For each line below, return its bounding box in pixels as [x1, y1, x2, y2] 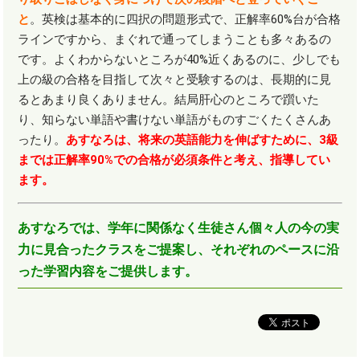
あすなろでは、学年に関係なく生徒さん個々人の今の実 [18, 220, 340, 236]
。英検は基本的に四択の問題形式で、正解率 [30, 12, 272, 27]
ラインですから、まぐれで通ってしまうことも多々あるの [18, 32, 332, 47]
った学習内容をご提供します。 [18, 264, 198, 280]
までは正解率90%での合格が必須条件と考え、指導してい [18, 153, 331, 168]
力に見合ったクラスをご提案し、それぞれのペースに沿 [18, 242, 340, 258]
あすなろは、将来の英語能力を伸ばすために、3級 [66, 133, 339, 148]
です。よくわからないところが [18, 52, 187, 67]
